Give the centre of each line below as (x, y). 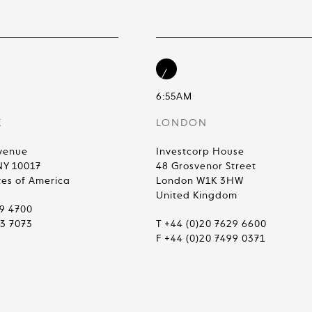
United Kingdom (197, 196)
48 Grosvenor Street (206, 166)
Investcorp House (200, 152)
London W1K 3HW (200, 181)
